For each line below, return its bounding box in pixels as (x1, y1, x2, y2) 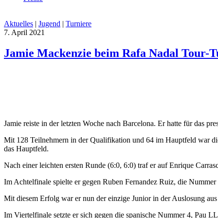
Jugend (38, 19, 60, 28)
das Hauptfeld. (4, 144, 49, 153)
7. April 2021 (4, 28, 45, 36)
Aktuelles (4, 19, 33, 28)
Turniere (66, 19, 91, 28)
